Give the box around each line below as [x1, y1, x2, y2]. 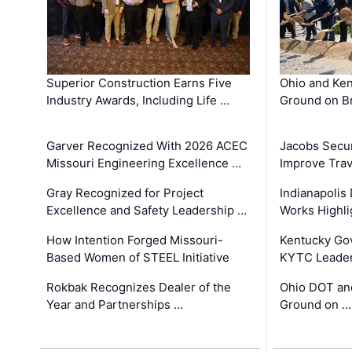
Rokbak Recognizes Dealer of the [46, 280, 232, 295]
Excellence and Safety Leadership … [46, 203, 247, 218]
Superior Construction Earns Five [46, 75, 233, 91]
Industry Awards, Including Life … [46, 93, 230, 108]
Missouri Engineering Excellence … [46, 156, 242, 171]
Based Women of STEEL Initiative [46, 250, 230, 266]
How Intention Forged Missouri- [46, 233, 224, 248]
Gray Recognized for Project [46, 185, 204, 201]
